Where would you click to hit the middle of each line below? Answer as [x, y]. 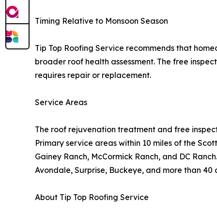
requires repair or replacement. [93, 75]
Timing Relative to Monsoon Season [101, 21]
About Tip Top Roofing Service [92, 197]
